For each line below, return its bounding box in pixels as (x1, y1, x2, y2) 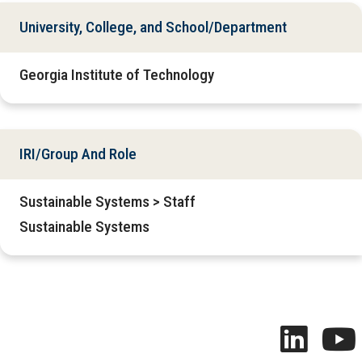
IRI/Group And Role (19, 145, 137, 164)
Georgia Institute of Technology (19, 65, 214, 85)
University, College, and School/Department (19, 18, 287, 37)
